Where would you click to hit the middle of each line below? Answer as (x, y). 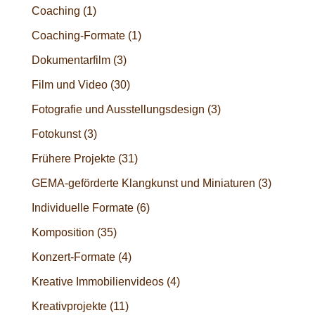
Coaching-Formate (78, 35)
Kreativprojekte (69, 306)
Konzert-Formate (73, 257)
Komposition (63, 232)
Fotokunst (56, 134)
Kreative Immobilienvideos (97, 281)
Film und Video (69, 84)
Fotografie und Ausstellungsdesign (118, 109)
